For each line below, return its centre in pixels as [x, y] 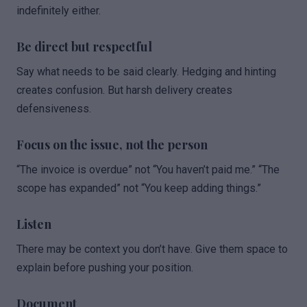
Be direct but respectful [84, 47]
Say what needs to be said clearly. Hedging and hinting [146, 72]
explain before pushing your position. [105, 268]
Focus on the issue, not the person [112, 145]
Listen [34, 224]
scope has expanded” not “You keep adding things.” [139, 188]
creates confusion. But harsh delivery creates [124, 90]
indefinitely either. [59, 11]
